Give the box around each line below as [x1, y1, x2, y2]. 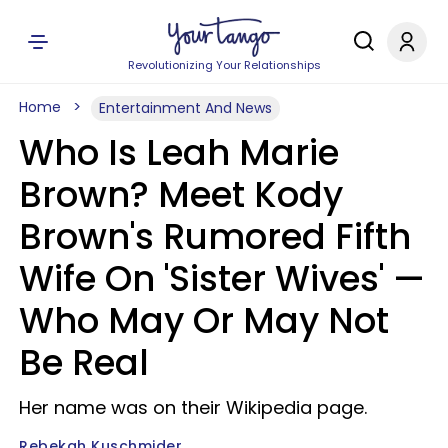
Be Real [19, 338, 149, 387]
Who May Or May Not [19, 296, 389, 345]
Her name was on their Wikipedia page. [19, 395, 367, 420]
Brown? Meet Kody [19, 170, 343, 219]
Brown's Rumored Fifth [19, 212, 411, 261]
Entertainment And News [99, 98, 272, 118]
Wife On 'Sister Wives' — [19, 254, 425, 303]
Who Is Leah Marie [19, 128, 339, 177]
